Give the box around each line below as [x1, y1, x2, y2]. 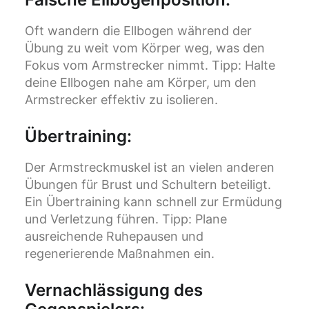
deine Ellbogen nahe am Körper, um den [25, 75, 257, 90]
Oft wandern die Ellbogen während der [25, 23, 252, 39]
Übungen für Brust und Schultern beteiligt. [25, 177, 271, 192]
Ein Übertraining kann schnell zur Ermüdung [25, 195, 282, 210]
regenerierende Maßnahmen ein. [25, 246, 215, 261]
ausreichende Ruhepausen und [25, 229, 203, 244]
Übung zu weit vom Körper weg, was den [25, 41, 265, 56]
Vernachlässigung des [25, 280, 203, 301]
